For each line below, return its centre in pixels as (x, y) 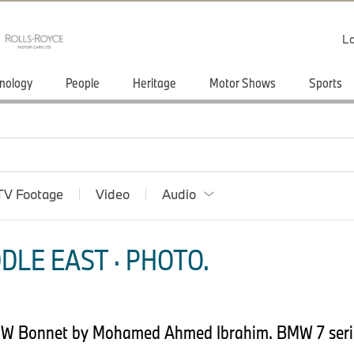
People (83, 83)
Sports (326, 83)
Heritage (154, 83)
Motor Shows (243, 83)
